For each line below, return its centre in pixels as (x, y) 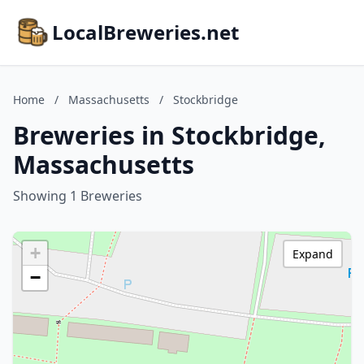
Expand (313, 254)
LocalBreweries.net (145, 32)
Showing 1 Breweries (78, 196)
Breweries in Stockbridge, (169, 135)
